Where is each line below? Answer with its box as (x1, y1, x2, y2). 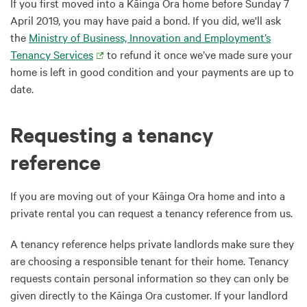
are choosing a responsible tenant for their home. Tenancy (10, 253, 288, 268)
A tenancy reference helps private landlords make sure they (10, 236, 294, 251)
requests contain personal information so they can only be (10, 270, 288, 285)
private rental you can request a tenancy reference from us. (10, 205, 293, 220)
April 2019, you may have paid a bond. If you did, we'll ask (10, 12, 281, 27)
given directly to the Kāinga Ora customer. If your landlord (10, 287, 288, 302)
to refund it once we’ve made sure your (107, 47, 293, 62)
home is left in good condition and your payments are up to (10, 64, 294, 79)
